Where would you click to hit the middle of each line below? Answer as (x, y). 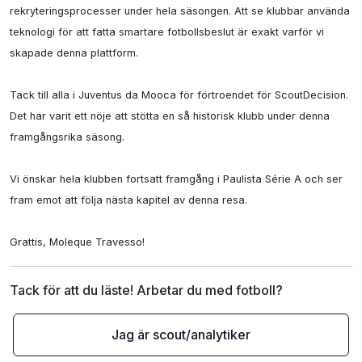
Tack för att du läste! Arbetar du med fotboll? (146, 290)
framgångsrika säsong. (67, 137)
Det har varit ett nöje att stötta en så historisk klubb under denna (170, 116)
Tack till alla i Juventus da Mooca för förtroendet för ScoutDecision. (179, 95)
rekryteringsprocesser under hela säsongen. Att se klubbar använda (180, 11)
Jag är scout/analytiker (181, 335)
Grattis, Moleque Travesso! (77, 242)
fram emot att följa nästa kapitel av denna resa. (128, 200)
